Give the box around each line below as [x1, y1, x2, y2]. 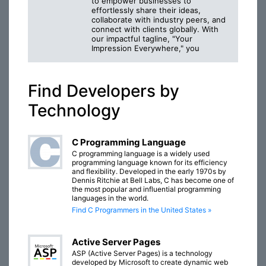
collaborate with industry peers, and [91, 15, 226, 25]
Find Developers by [28, 81, 179, 102]
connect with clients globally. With [91, 24, 218, 34]
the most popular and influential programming [72, 185, 221, 194]
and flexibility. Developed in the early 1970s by [72, 167, 226, 176]
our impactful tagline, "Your [91, 34, 192, 44]
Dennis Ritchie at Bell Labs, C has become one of [72, 176, 234, 185]
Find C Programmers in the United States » [72, 205, 211, 215]
